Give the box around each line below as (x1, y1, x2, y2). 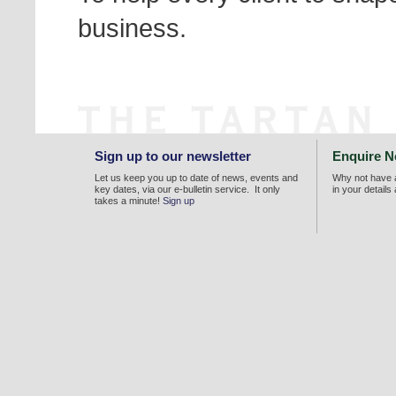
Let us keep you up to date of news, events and (95, 172, 298, 184)
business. (78, 13, 187, 43)
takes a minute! (95, 195, 163, 207)
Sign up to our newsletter (95, 148, 251, 164)
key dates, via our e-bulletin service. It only (95, 184, 280, 195)
